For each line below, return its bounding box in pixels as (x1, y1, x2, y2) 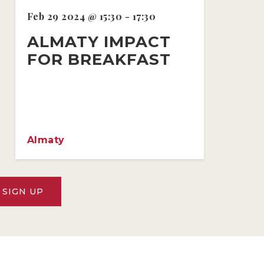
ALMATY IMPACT (27, 32, 171, 51)
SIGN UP (2, 186, 44, 197)
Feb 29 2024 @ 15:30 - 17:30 (27, 9, 156, 22)
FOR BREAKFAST (27, 49, 171, 69)
